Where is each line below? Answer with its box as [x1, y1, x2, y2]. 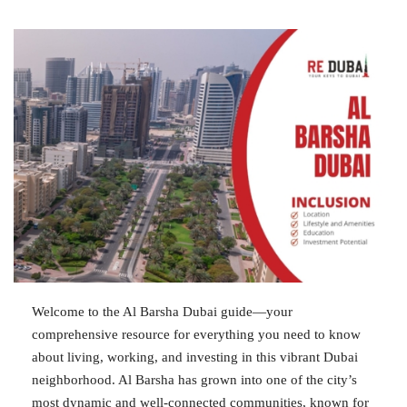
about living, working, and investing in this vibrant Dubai [32, 349, 358, 364]
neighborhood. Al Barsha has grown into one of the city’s [32, 372, 357, 387]
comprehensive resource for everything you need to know [32, 326, 361, 342]
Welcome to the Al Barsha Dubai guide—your [32, 303, 293, 319]
